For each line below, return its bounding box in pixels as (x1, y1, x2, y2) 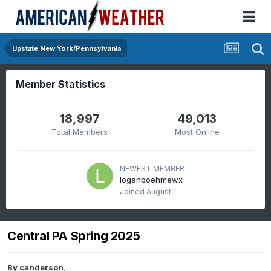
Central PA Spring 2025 (7, 229, 140, 244)
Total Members (51, 127, 108, 137)
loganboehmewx (120, 175, 183, 184)
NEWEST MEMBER (120, 164, 184, 173)
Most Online (174, 127, 220, 137)
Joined (120, 187, 146, 196)
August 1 (146, 187, 176, 196)
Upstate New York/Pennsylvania (12, 44, 121, 53)
